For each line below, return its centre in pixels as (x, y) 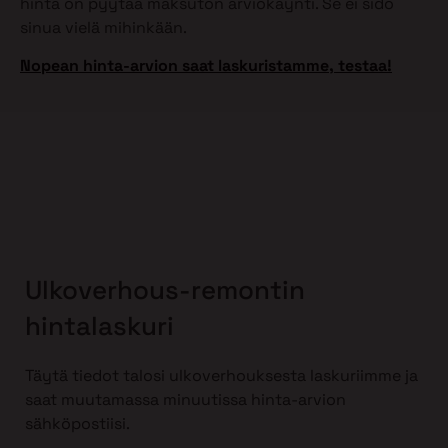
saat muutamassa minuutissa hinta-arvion (185, 400)
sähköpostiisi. (77, 424)
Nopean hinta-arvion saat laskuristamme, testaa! (206, 66)
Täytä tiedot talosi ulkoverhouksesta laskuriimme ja (221, 376)
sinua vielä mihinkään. (103, 27)
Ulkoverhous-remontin (165, 290)
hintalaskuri (99, 326)
